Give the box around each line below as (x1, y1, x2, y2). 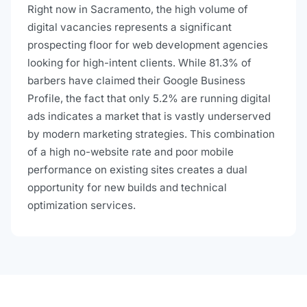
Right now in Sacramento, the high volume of (27, 3, 248, 16)
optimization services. (27, 199, 136, 212)
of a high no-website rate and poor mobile (27, 145, 234, 159)
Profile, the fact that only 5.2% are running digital (27, 92, 271, 106)
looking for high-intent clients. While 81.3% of (27, 56, 251, 70)
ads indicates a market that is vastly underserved (27, 110, 271, 123)
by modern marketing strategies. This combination (27, 127, 275, 141)
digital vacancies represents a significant (27, 21, 232, 34)
